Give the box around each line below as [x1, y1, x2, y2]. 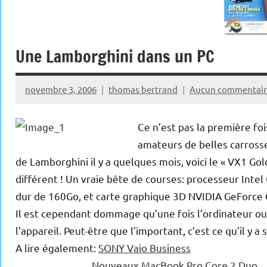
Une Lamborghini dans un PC [15, 45, 215, 68]
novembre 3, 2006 [25, 83, 97, 95]
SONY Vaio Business [98, 241, 191, 254]
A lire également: [15, 241, 98, 254]
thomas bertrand [108, 83, 178, 95]
